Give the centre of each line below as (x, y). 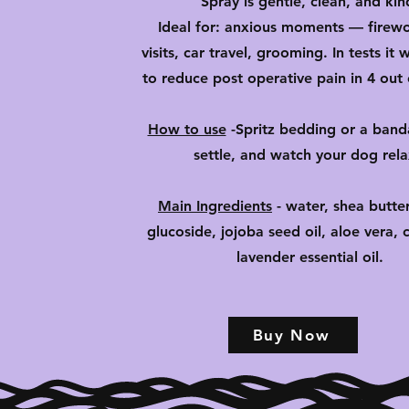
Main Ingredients (215, 206)
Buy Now (291, 335)
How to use (187, 129)
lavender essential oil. (309, 257)
